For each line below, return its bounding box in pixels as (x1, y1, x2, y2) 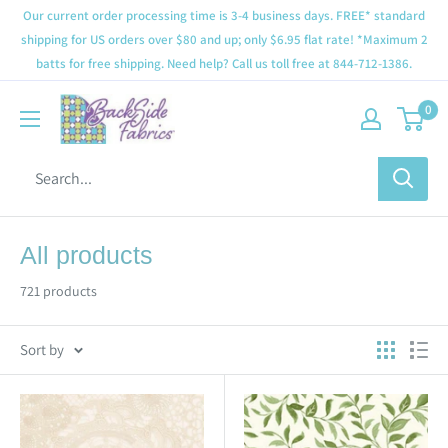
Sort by (20, 339, 64, 359)
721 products (20, 281, 97, 300)
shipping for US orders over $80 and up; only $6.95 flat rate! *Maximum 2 (20, 31, 428, 48)
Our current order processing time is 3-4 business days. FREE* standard (23, 7, 425, 24)
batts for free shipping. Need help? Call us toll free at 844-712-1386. (36, 55, 412, 72)
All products (20, 240, 153, 269)
